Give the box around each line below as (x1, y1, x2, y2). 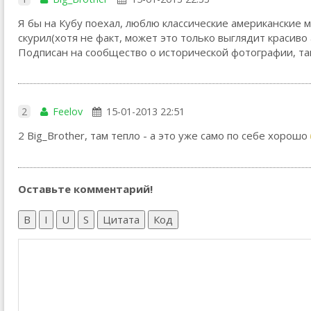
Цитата (103, 212, 140, 226)
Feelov (53, 105, 83, 118)
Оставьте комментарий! (18, 182, 153, 196)
